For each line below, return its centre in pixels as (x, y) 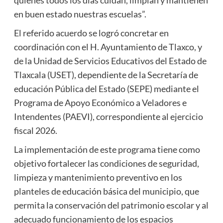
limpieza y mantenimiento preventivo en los (98, 177)
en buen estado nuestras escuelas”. (80, 14)
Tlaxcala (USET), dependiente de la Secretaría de (106, 74)
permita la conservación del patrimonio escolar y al (111, 205)
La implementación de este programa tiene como (107, 149)
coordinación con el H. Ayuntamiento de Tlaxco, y (108, 47)
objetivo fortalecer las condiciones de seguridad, (106, 163)
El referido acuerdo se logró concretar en (91, 33)
